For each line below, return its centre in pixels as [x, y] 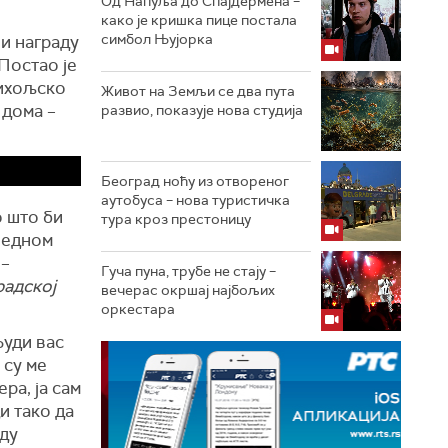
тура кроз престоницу [176, 219]
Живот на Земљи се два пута [198, 91]
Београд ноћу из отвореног [195, 181]
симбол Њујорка [157, 39]
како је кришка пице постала [199, 20]
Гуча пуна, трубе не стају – [188, 271]
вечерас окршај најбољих [188, 290]
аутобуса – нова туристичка [195, 200]
